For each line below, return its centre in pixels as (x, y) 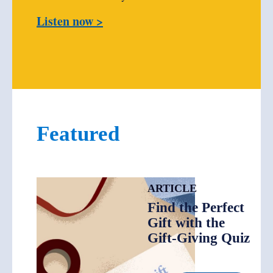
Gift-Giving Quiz (199, 238)
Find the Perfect (196, 207)
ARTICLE (172, 188)
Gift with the (186, 223)
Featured (78, 134)
